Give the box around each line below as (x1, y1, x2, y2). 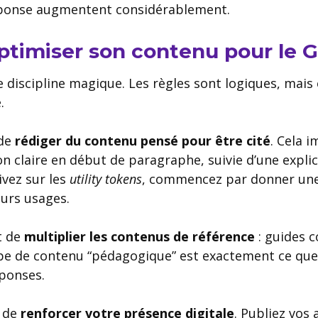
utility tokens (70, 170, 142, 187)
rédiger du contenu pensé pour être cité (15, 131, 270, 149)
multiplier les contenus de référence (24, 227, 255, 245)
